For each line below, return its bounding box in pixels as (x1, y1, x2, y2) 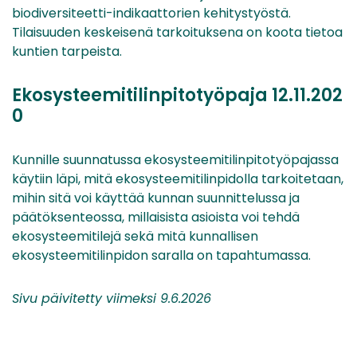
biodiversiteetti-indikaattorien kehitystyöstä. (12, 4, 291, 23)
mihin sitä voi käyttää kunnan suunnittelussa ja (12, 189, 300, 208)
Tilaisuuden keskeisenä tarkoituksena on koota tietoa (12, 23, 343, 42)
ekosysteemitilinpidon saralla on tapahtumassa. (12, 246, 311, 265)
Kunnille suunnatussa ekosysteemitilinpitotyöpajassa (12, 151, 339, 170)
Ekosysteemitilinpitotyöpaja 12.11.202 (12, 83, 343, 108)
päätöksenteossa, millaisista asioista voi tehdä (12, 208, 300, 227)
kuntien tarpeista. (12, 42, 122, 61)
